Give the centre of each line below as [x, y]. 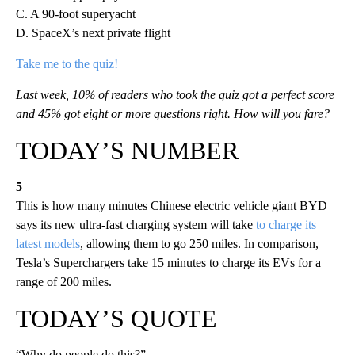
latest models [48, 244]
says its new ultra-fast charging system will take [134, 225]
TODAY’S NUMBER [127, 151]
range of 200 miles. [64, 282]
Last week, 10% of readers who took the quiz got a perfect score [175, 95]
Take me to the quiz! [67, 64]
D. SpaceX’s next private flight [93, 33]
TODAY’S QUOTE [116, 319]
